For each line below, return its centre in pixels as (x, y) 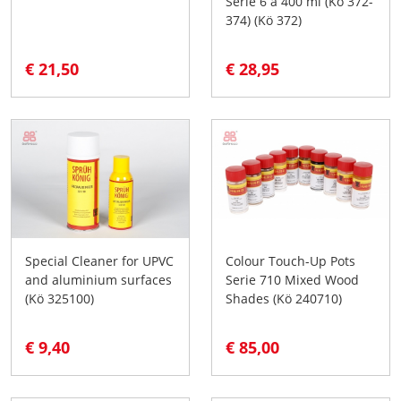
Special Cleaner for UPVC (99, 260)
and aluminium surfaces (98, 279)
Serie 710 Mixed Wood (292, 279)
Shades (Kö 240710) (284, 298)
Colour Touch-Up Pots (290, 260)
